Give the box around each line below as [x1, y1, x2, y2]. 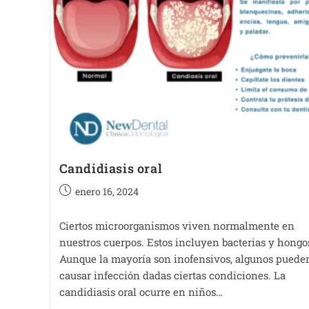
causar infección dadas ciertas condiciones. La [59, 268, 286, 283]
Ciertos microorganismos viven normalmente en [59, 219, 295, 233]
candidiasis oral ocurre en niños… [59, 285, 223, 299]
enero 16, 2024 [74, 185, 139, 199]
